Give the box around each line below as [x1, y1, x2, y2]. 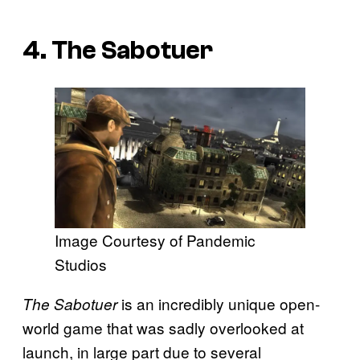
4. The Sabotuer [22, 36, 213, 66]
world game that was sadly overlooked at [22, 317, 304, 339]
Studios [55, 253, 107, 276]
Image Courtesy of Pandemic [55, 229, 256, 252]
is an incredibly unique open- [117, 292, 320, 315]
